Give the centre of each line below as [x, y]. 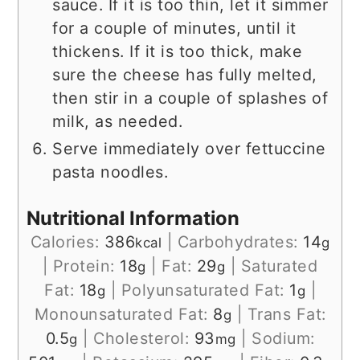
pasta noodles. [110, 172]
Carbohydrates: [240, 242]
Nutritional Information [133, 219]
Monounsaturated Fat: [123, 315]
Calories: [67, 242]
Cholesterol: [144, 339]
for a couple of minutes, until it [174, 28]
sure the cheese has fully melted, [185, 74]
